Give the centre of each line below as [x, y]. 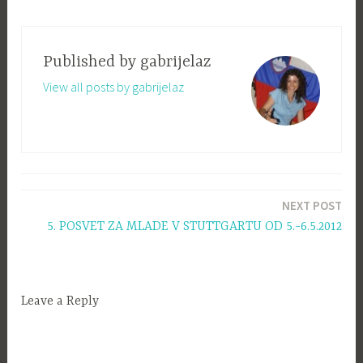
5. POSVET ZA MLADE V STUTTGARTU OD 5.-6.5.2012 [194, 226]
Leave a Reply [60, 302]
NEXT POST [312, 205]
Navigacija [58, 198]
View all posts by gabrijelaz [113, 86]
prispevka [56, 227]
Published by [91, 62]
